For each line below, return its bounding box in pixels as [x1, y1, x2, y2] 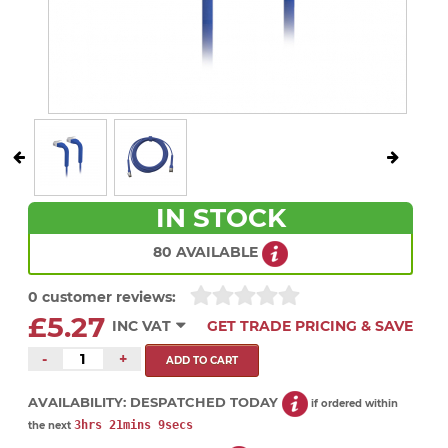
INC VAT [112, 317, 171, 336]
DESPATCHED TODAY [130, 394, 282, 410]
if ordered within [308, 396, 398, 410]
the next [28, 418, 74, 432]
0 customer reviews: [28, 288, 176, 307]
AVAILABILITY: [28, 394, 130, 410]
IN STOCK [155, 201, 286, 234]
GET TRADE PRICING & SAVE [207, 317, 413, 336]
